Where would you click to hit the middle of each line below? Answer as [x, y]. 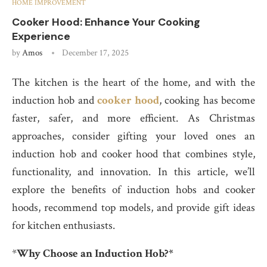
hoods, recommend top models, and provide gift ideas [133, 208]
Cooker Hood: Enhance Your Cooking [106, 22]
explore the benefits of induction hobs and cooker [133, 190]
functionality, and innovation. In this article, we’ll [133, 172]
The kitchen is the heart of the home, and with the [133, 83]
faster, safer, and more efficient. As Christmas [133, 119]
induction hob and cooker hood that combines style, [133, 154]
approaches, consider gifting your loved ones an [133, 136]
